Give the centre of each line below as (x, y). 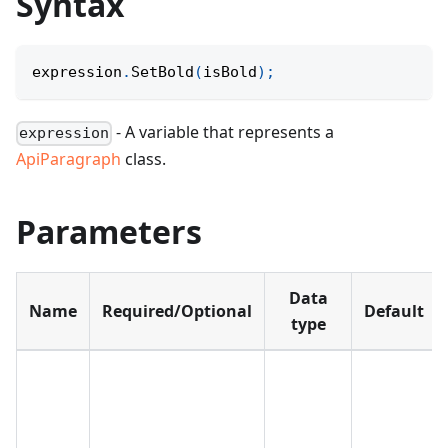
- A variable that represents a (223, 132)
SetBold (162, 72)
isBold (230, 72)
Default (394, 311)
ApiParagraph (68, 159)
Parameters (109, 232)
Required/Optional (177, 311)
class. (143, 159)
